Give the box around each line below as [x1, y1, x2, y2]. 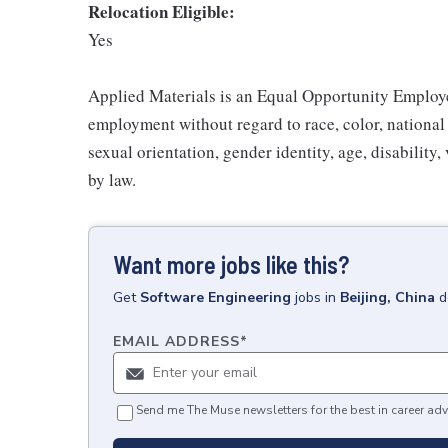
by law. [88, 168, 136, 191]
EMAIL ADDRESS [113, 332, 240, 351]
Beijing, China [340, 288, 435, 307]
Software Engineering [140, 288, 291, 307]
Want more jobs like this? [113, 250, 349, 279]
